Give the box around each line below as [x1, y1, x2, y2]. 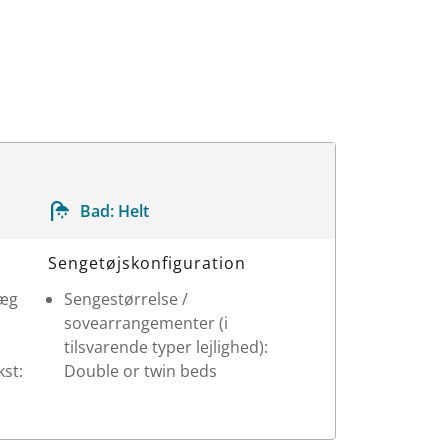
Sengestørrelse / [63, 287, 188, 310]
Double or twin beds [63, 359, 217, 382]
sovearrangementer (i [63, 311, 228, 334]
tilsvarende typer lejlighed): [63, 335, 268, 358]
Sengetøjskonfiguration [47, 251, 247, 274]
